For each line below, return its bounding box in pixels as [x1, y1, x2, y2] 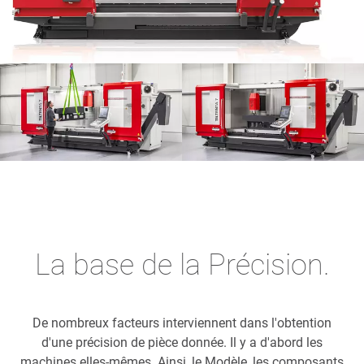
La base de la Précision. [34, 248, 330, 282]
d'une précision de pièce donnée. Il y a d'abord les [41, 335, 323, 350]
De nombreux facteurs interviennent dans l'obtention [32, 315, 331, 331]
